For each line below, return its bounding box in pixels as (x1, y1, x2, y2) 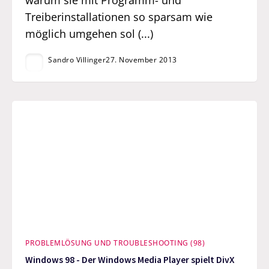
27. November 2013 (106, 55, 177, 65)
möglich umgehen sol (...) (25, 26, 154, 41)
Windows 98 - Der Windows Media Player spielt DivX (25, 254, 235, 266)
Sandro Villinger (48, 55, 106, 65)
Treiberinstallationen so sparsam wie (25, 9, 213, 24)
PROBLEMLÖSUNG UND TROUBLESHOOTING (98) (25, 237, 205, 248)
